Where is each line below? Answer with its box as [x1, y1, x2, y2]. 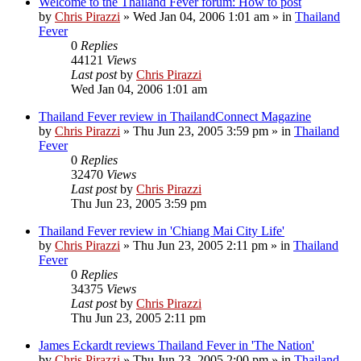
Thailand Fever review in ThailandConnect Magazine [39, 109, 311, 123]
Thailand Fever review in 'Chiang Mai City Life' [39, 223, 284, 238]
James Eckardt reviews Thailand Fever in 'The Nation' [39, 338, 314, 352]
